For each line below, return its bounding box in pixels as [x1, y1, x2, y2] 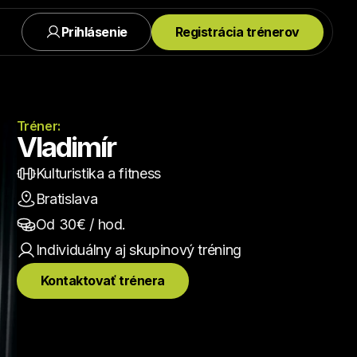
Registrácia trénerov [175, 23, 300, 40]
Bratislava [35, 190, 98, 207]
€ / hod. [76, 216, 127, 233]
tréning [194, 241, 241, 258]
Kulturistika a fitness [35, 165, 161, 182]
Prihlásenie [61, 23, 127, 40]
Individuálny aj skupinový [35, 241, 194, 258]
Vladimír [16, 130, 116, 163]
